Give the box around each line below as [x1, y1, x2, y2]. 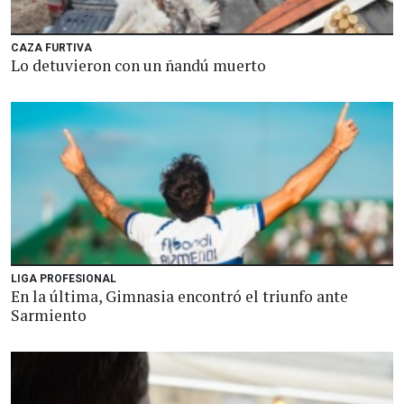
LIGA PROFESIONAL [11, 272, 116, 285]
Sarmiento [11, 305, 87, 326]
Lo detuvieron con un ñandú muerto [11, 55, 266, 76]
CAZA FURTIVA [11, 41, 92, 54]
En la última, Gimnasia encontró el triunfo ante [11, 286, 348, 307]
